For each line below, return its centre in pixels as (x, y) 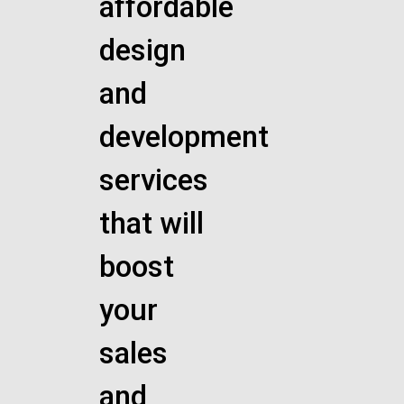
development (184, 137)
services (154, 180)
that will (151, 224)
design (142, 50)
